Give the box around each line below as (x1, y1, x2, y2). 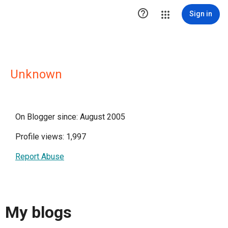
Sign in (189, 10, 212, 18)
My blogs (5, 203, 72, 222)
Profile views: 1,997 (15, 132, 86, 141)
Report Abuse (15, 152, 64, 161)
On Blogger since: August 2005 (15, 112, 125, 122)
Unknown (10, 67, 62, 81)
